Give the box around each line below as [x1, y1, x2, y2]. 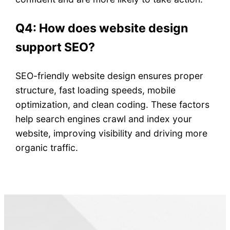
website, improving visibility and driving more [15, 127, 208, 139]
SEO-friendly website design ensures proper [15, 70, 204, 81]
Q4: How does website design [15, 21, 188, 35]
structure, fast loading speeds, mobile [15, 84, 176, 95]
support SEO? [15, 40, 95, 54]
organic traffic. [15, 142, 79, 153]
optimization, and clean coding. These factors [15, 99, 210, 110]
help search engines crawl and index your [15, 113, 193, 124]
